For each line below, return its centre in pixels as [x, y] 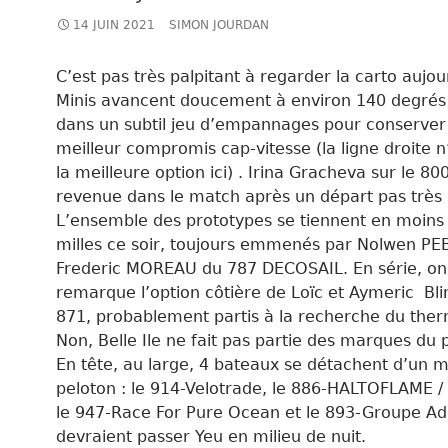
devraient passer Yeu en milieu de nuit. [211, 436]
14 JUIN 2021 [114, 25]
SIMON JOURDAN [219, 25]
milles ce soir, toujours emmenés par [206, 244]
